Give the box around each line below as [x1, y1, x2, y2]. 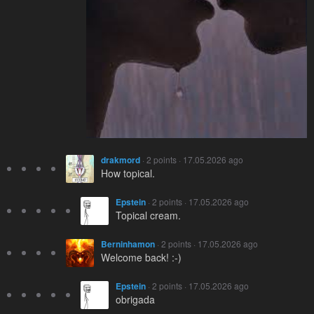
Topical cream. [116, 208, 181, 223]
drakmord [101, 153, 140, 167]
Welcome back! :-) [101, 250, 182, 265]
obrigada [116, 292, 155, 307]
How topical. [101, 166, 155, 181]
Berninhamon [101, 238, 155, 251]
